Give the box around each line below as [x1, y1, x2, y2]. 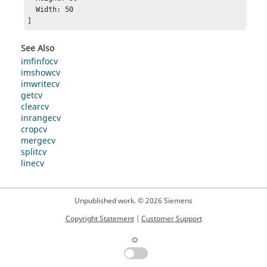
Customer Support [141, 213, 202, 224]
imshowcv [21, 66, 60, 79]
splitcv [21, 145, 46, 159]
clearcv [21, 100, 49, 113]
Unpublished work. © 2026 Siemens [74, 195, 193, 206]
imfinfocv [21, 55, 58, 68]
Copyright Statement [65, 213, 134, 224]
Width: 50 [27, 5, 36, 14]
